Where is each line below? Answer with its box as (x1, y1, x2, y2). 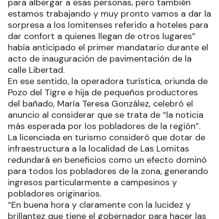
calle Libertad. (8, 64, 65, 76)
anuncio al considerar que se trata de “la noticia (8, 109, 203, 121)
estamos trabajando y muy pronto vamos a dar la (8, 7, 211, 20)
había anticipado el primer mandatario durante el (8, 41, 208, 53)
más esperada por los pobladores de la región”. (8, 120, 200, 132)
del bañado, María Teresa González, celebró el (8, 97, 193, 109)
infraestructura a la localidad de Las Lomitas (8, 142, 189, 154)
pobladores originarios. (8, 187, 101, 199)
